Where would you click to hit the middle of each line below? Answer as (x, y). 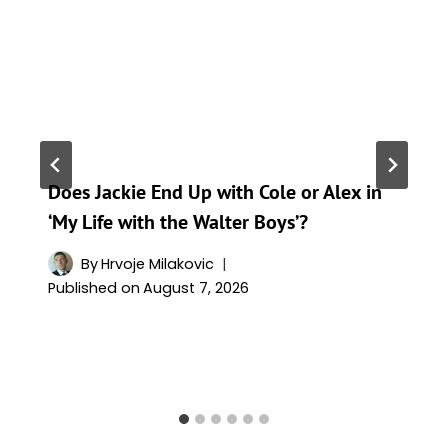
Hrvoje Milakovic (158, 263)
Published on (94, 288)
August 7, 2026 (196, 288)
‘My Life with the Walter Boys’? (178, 221)
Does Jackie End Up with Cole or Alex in (215, 191)
